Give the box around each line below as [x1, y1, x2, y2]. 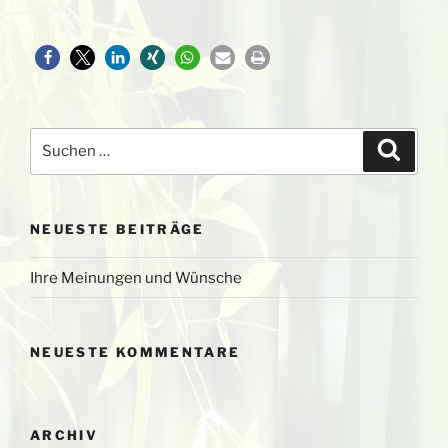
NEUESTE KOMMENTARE [30, 344, 241, 361]
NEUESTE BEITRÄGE [30, 220, 205, 237]
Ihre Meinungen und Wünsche [30, 268, 242, 287]
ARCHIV [30, 426, 99, 443]
